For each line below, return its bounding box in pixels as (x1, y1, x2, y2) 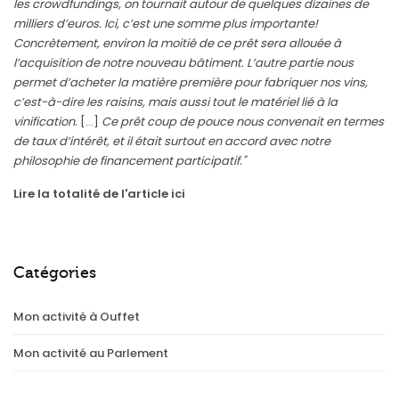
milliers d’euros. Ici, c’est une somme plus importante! (13, 14, 318, 32)
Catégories (13, 263, 96, 281)
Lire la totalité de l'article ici (13, 184, 185, 202)
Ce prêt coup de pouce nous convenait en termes (102, 112, 384, 130)
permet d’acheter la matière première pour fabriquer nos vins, (13, 73, 368, 91)
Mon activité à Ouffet (13, 307, 140, 325)
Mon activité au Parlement (13, 344, 168, 362)
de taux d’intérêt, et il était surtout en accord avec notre (13, 132, 330, 150)
